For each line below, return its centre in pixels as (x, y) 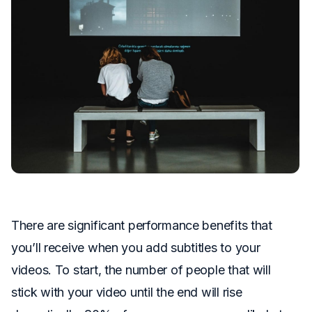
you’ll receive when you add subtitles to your (136, 248)
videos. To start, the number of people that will (141, 270)
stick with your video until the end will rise (127, 292)
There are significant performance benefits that (142, 226)
